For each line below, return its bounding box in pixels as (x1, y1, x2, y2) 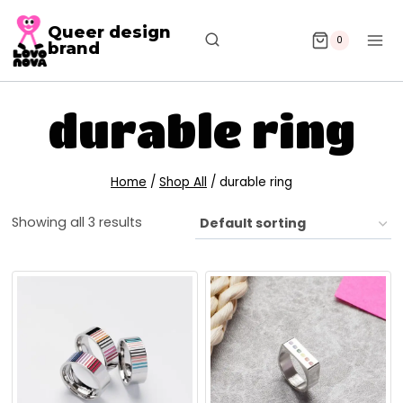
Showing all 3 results (11, 212, 142, 231)
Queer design (47, 22, 171, 42)
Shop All (159, 173, 207, 191)
